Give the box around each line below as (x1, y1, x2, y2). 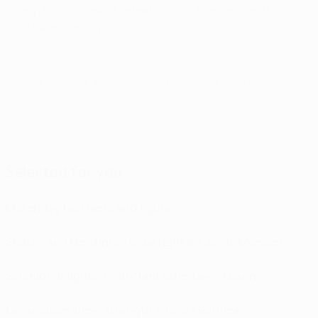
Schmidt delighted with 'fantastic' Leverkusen (6, 268, 256, 284)
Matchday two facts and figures (6, 199, 178, 216)
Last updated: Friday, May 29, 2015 (166, 75, 298, 88)
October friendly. (17, 18, 104, 35)
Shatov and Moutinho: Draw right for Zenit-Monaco (6, 234, 283, 250)
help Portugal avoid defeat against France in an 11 (17, 1, 270, 18)
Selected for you (6, 162, 122, 181)
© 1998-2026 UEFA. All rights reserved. (17, 75, 166, 88)
